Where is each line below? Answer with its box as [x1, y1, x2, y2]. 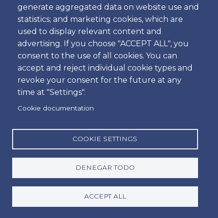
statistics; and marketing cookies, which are [18, 15, 183, 24]
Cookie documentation [18, 104, 94, 112]
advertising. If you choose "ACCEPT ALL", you [18, 39, 189, 49]
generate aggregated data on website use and [18, 2, 199, 12]
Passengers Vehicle [11, 164, 84, 173]
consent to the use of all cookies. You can [18, 51, 177, 61]
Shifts [6, 35, 27, 44]
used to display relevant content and [18, 27, 162, 36]
